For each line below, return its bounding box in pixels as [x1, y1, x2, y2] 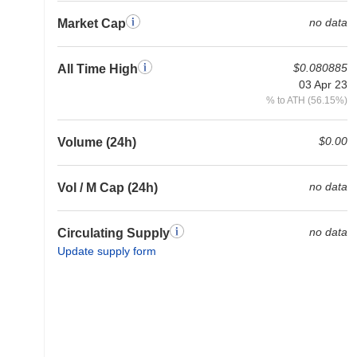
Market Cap [57, 17, 126, 30]
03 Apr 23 [299, 78, 347, 91]
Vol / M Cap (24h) [57, 181, 158, 194]
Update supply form [57, 245, 156, 257]
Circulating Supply [57, 226, 170, 240]
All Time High [57, 62, 138, 76]
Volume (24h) [57, 135, 136, 149]
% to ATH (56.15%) [266, 95, 347, 105]
